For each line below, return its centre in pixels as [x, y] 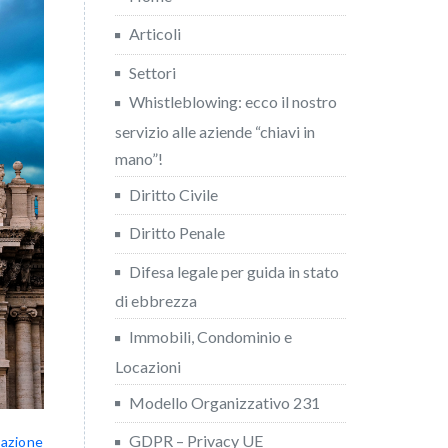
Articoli [154, 34]
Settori [152, 72]
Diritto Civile [173, 194]
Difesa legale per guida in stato [233, 271]
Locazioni [147, 366]
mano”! [138, 158]
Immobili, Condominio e [210, 337]
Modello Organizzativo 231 [224, 402]
